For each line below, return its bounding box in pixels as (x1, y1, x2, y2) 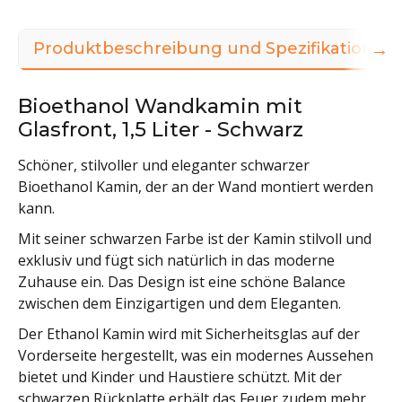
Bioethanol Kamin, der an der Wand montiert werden (18, 177, 373, 197)
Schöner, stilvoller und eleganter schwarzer (18, 155, 310, 176)
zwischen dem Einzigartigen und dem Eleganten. (18, 293, 341, 314)
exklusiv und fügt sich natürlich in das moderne (18, 250, 335, 271)
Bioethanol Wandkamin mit (18, 93, 302, 119)
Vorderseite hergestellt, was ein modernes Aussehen (18, 345, 373, 366)
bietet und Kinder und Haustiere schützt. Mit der (18, 367, 342, 388)
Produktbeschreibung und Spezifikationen (33, 39, 396, 59)
